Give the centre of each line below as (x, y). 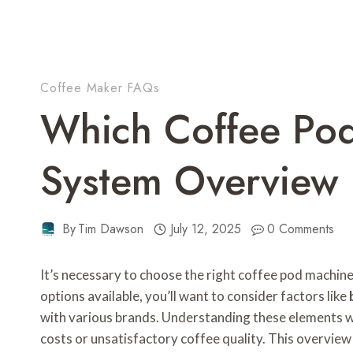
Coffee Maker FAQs (100, 88)
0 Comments (301, 229)
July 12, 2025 (205, 229)
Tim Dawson (111, 229)
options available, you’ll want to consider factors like (195, 296)
